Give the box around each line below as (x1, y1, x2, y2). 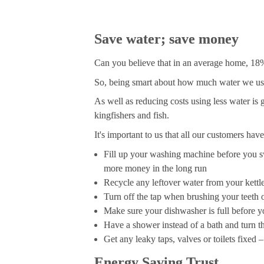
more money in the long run (104, 163, 207, 173)
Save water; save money (94, 31, 239, 47)
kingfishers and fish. (94, 110, 169, 121)
